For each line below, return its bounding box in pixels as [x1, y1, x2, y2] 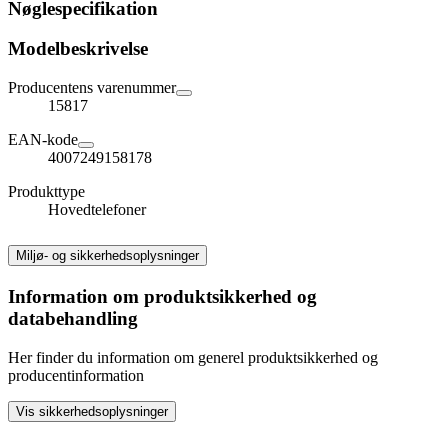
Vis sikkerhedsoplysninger [16, 403, 168, 419]
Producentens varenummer [8, 79, 176, 97]
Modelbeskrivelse [8, 38, 148, 60]
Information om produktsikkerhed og [8, 285, 317, 307]
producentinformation [8, 366, 144, 384]
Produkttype [8, 183, 85, 201]
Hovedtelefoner [48, 201, 146, 219]
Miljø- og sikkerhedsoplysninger [16, 248, 199, 263]
